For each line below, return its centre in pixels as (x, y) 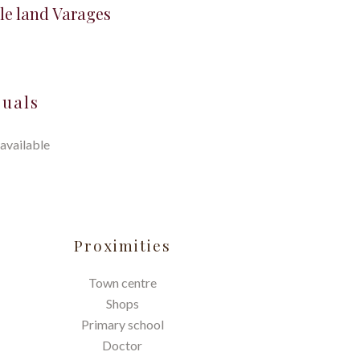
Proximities (122, 245)
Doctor (122, 345)
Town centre (122, 282)
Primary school (122, 324)
